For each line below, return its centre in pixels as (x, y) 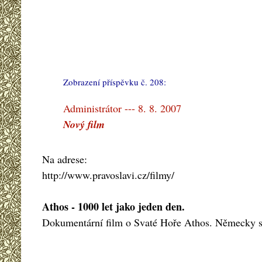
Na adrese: (65, 159)
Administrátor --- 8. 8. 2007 (122, 108)
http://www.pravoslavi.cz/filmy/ (108, 175)
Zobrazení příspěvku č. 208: (116, 82)
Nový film (84, 125)
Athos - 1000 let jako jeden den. (113, 206)
